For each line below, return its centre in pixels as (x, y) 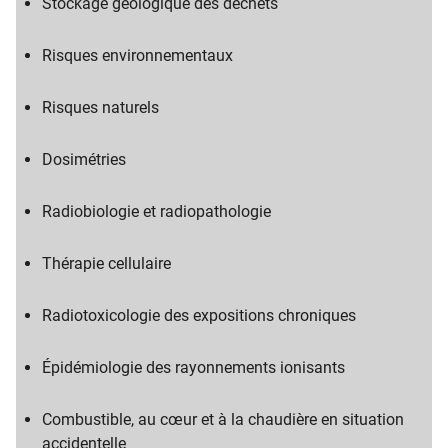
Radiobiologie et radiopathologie (156, 211)
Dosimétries (84, 159)
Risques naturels (100, 107)
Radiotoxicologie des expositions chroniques (199, 315)
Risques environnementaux (137, 55)
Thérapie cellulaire (106, 263)
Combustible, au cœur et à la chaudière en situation (223, 419)
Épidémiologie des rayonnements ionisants (193, 367)
